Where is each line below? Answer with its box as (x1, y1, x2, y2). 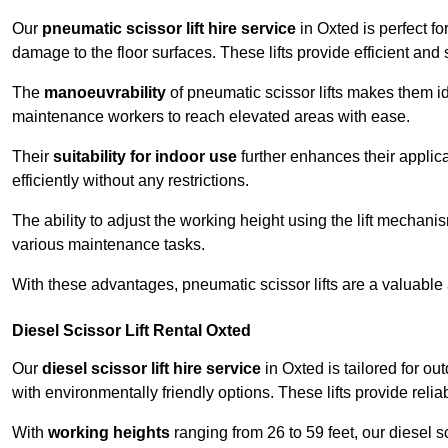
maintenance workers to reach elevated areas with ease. (12, 108, 410, 126)
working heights (48, 424, 170, 442)
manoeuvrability (44, 84, 166, 102)
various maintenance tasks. (12, 236, 205, 254)
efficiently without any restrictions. (12, 172, 249, 190)
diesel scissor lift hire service (42, 360, 261, 378)
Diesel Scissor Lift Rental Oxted (12, 322, 251, 340)
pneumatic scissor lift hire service (42, 20, 296, 38)
